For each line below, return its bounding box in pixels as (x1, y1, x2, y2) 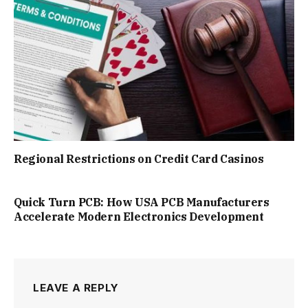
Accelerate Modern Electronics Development (14, 209, 264, 223)
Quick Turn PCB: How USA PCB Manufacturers (14, 195, 269, 209)
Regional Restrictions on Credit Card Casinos (14, 151, 264, 166)
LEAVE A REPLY (33, 280, 119, 294)
